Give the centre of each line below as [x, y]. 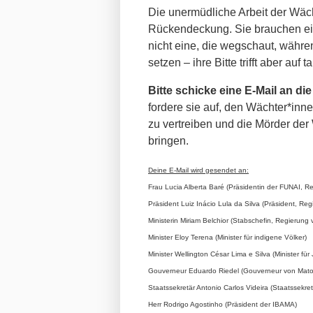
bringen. [168, 140]
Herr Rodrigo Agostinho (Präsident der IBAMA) [223, 304]
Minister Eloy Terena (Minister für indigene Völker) [227, 237]
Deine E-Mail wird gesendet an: [198, 170]
